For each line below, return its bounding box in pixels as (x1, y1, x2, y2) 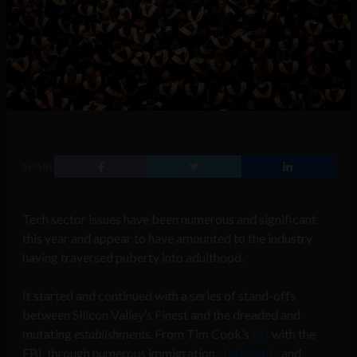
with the (269, 326, 316, 342)
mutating (22, 326, 74, 342)
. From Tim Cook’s (150, 326, 252, 342)
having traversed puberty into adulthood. (22, 249, 244, 265)
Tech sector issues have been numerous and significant (22, 211, 316, 227)
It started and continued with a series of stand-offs (22, 288, 296, 304)
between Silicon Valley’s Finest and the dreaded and (22, 307, 300, 323)
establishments (74, 326, 150, 342)
